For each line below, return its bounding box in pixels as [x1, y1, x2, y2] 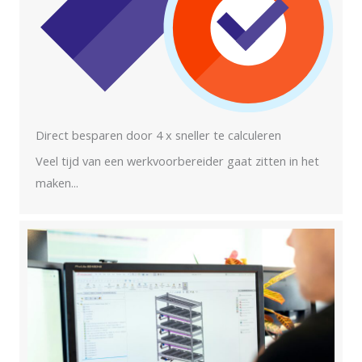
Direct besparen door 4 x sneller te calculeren [36, 127, 281, 144]
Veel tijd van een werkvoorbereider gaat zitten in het [36, 153, 319, 170]
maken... [36, 175, 78, 192]
